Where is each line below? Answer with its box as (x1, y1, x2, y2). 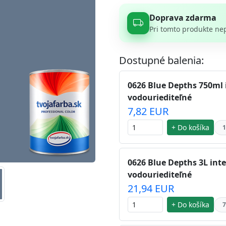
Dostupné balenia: (119, 53, 204, 68)
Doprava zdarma (149, 12, 216, 24)
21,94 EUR (128, 182, 174, 196)
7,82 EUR (128, 104, 168, 119)
